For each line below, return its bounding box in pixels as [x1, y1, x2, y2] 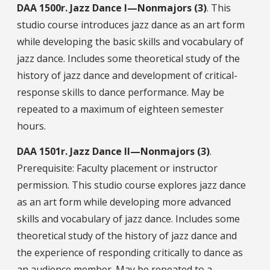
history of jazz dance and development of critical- [17, 69, 237, 83]
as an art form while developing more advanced [17, 195, 231, 209]
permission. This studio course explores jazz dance [17, 178, 246, 192]
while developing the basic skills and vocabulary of [17, 35, 243, 49]
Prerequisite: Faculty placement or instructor [17, 162, 218, 175]
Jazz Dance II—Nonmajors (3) [70, 145, 210, 159]
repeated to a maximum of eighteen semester [17, 102, 224, 116]
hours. [17, 119, 46, 133]
